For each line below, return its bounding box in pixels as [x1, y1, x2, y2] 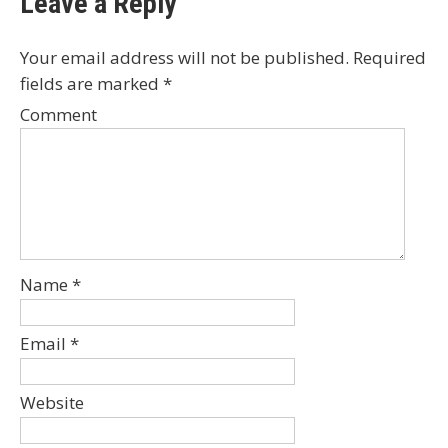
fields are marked [20, 72, 163, 96]
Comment [20, 103, 97, 127]
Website [20, 391, 84, 415]
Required [349, 46, 426, 70]
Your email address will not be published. [20, 46, 349, 70]
